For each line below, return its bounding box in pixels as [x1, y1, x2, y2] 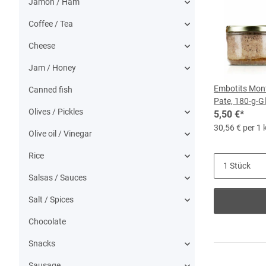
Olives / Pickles [28, 107, 83, 116]
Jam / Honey [28, 63, 76, 72]
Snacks [28, 239, 55, 248]
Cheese [28, 41, 55, 50]
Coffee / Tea [28, 19, 73, 28]
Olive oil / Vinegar [28, 129, 92, 138]
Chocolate [28, 217, 66, 226]
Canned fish [28, 85, 72, 94]
